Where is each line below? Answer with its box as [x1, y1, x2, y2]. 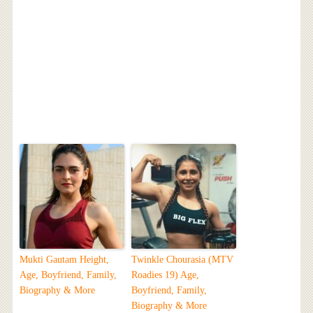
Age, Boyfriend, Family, [19, 270, 117, 281]
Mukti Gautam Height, [19, 254, 109, 265]
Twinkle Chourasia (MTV [131, 254, 233, 265]
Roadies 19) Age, [131, 270, 199, 281]
